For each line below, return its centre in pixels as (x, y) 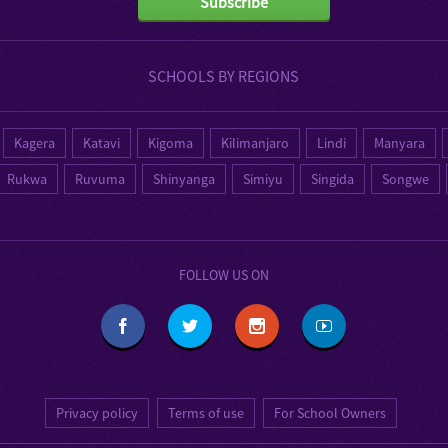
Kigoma (171, 142)
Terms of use (206, 412)
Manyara (400, 142)
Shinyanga (184, 178)
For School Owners (330, 412)
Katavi (102, 142)
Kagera (35, 142)
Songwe (406, 178)
